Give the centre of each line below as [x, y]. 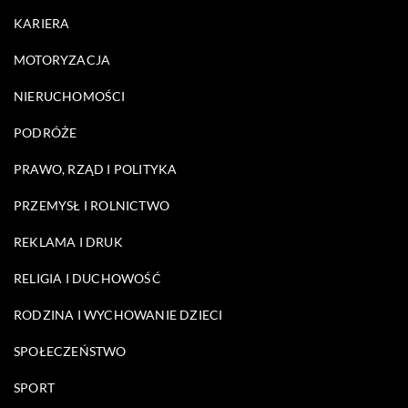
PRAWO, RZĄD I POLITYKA [96, 168]
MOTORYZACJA [62, 59]
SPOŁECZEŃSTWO [70, 351]
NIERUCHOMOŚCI [70, 96]
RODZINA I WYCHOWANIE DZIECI [118, 314]
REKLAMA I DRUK [68, 241]
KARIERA [42, 23]
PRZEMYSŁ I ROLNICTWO [92, 205]
